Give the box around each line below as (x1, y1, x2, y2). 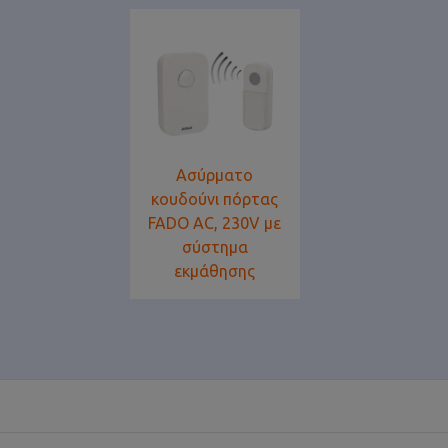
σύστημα (181, 238, 248, 257)
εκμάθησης (174, 262, 255, 281)
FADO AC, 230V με (148, 214, 281, 233)
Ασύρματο (176, 166, 253, 185)
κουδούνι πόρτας (151, 190, 278, 209)
